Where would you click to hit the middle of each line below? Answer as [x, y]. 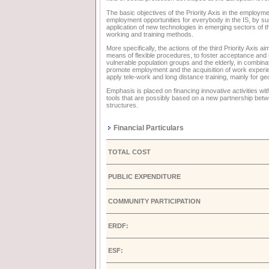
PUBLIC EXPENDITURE [144, 177]
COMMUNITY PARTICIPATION [154, 201]
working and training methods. [150, 34]
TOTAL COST [129, 152]
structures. [122, 105]
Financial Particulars [149, 128]
